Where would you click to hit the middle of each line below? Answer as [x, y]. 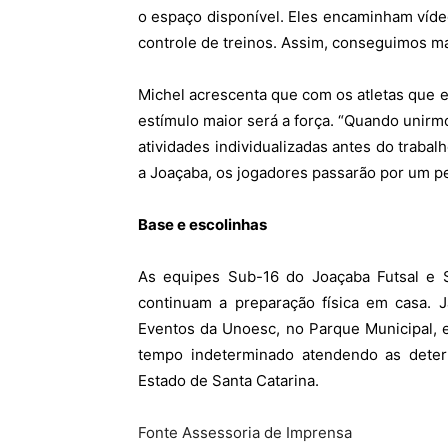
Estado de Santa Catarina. [228, 380]
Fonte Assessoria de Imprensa [245, 432]
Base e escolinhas [202, 224]
